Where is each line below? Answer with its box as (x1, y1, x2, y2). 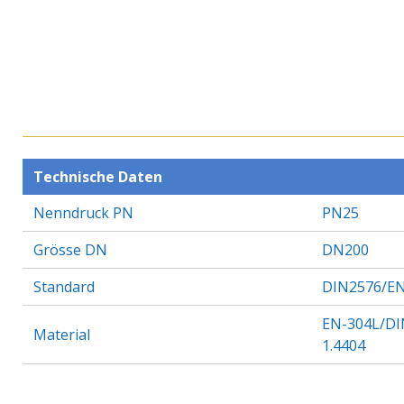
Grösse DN (33, 240, 107, 260)
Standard (33, 277, 95, 297)
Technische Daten (33, 167, 162, 187)
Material (33, 325, 90, 344)
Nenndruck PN (33, 203, 133, 223)
